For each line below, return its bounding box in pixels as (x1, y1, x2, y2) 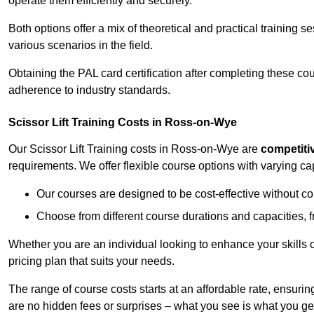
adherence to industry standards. (8, 84, 170, 97)
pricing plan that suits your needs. (8, 255, 175, 268)
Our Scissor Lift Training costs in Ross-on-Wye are (8, 143, 261, 156)
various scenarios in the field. (8, 39, 153, 52)
